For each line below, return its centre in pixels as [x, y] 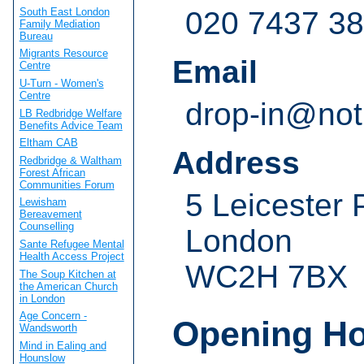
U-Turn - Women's [61, 83]
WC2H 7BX [266, 277]
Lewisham [43, 202]
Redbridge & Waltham [70, 160]
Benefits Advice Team [71, 125]
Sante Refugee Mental [71, 245]
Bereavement [50, 214]
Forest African [52, 172]
